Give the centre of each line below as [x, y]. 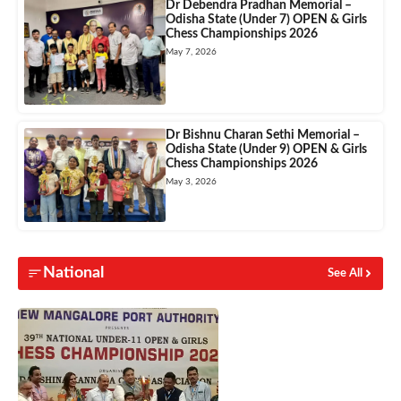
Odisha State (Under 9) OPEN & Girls [266, 149]
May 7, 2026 [191, 52]
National [73, 273]
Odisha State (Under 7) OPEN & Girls [266, 20]
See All [345, 274]
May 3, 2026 [191, 181]
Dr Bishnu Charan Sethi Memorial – [262, 135]
